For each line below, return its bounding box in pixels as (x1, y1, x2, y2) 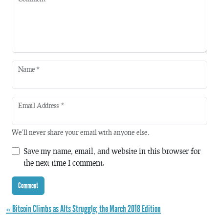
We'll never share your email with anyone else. (12, 128, 149, 136)
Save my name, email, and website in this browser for (23, 146, 200, 155)
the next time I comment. (23, 157, 105, 167)
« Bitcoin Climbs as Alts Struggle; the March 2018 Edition (6, 202, 161, 215)
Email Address (18, 101, 61, 109)
